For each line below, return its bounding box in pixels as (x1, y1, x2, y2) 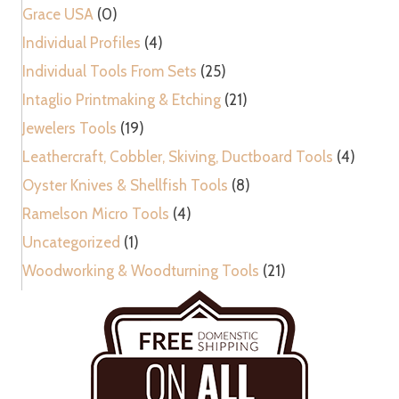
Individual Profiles (22, 34, 141, 53)
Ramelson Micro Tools (22, 205, 169, 224)
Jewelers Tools (22, 119, 117, 138)
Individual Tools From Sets (22, 62, 197, 81)
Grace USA (22, 5, 94, 24)
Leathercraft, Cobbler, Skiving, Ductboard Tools (22, 148, 333, 167)
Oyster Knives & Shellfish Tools (22, 176, 228, 195)
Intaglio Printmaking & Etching (22, 91, 221, 110)
